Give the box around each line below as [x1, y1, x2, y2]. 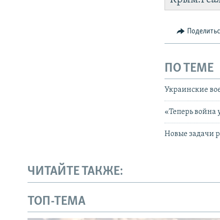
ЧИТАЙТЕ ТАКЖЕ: [27, 165, 123, 179]
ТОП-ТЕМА [27, 194, 85, 208]
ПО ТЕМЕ [165, 61, 214, 75]
